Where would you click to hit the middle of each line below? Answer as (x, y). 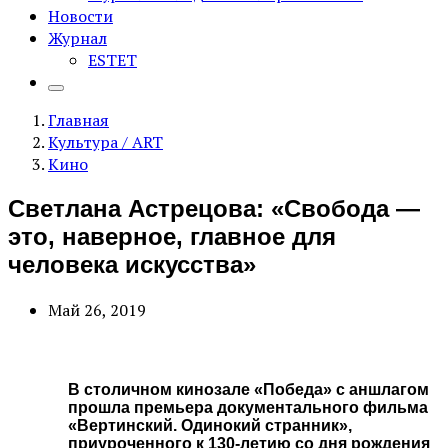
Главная (78, 120)
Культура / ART (105, 142)
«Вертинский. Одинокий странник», (210, 426)
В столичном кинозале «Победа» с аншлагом (248, 390)
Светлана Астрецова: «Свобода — (214, 208)
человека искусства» (132, 264)
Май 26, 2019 (97, 309)
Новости (80, 16)
